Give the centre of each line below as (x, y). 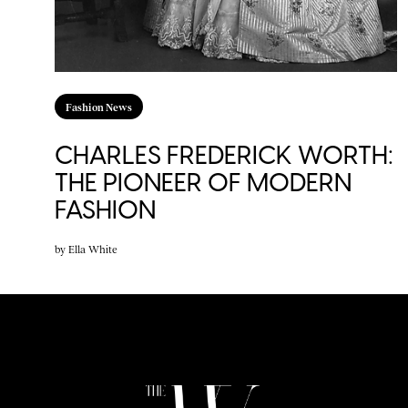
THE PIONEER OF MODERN (203, 182)
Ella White (93, 248)
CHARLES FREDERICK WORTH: (224, 154)
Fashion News (99, 106)
